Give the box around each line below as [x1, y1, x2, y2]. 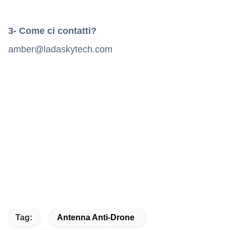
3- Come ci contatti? [8, 25, 97, 36]
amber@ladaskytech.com [8, 44, 112, 54]
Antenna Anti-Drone [57, 213, 135, 222]
